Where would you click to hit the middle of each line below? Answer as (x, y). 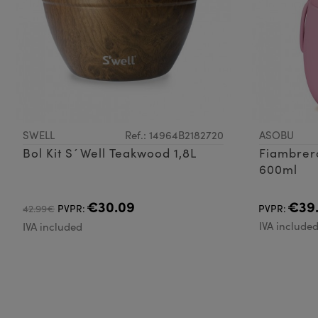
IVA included (53, 227)
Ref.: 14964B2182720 (174, 135)
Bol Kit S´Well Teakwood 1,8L (110, 153)
